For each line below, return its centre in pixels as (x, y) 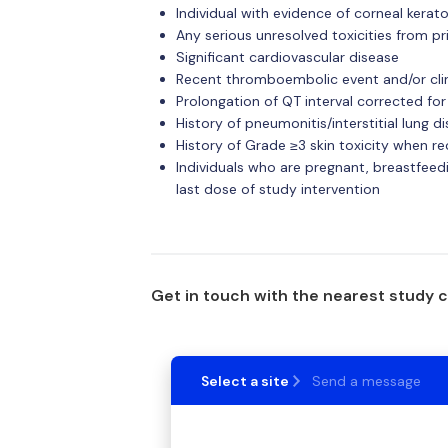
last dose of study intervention (277, 189)
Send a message (366, 380)
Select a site (244, 380)
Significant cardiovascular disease (287, 57)
